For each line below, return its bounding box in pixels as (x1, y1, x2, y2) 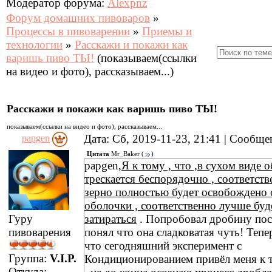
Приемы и (142, 25, 192, 38)
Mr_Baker (111, 150, 140, 158)
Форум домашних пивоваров (6, 12, 150, 24)
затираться (84, 212, 137, 225)
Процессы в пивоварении (6, 25, 130, 38)
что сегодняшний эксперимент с (84, 239, 242, 252)
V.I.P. (50, 251, 76, 265)
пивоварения (8, 225, 71, 239)
